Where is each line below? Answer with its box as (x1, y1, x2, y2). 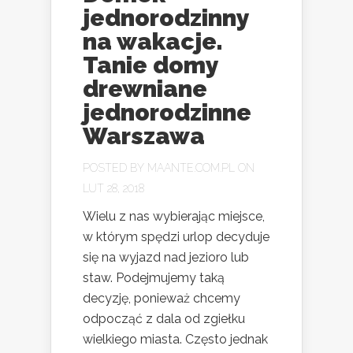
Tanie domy (83, 50, 218, 79)
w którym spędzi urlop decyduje (83, 229, 269, 244)
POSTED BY (83, 161, 147, 174)
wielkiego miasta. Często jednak (83, 331, 268, 347)
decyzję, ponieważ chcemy (83, 290, 240, 306)
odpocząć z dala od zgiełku (83, 310, 245, 326)
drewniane (83, 74, 207, 102)
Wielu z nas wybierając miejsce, (83, 208, 265, 224)
